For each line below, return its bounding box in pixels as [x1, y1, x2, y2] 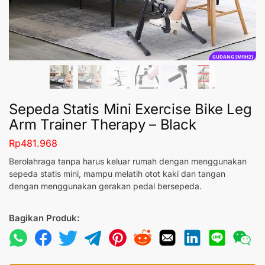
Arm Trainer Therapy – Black [9, 116, 196, 134]
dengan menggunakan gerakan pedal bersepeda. [9, 180, 204, 191]
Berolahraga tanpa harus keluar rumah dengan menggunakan [9, 156, 247, 166]
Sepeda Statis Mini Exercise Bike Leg [9, 101, 252, 118]
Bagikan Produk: [9, 212, 80, 224]
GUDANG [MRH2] [212, 53, 253, 60]
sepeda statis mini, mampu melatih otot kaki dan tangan [9, 168, 225, 179]
